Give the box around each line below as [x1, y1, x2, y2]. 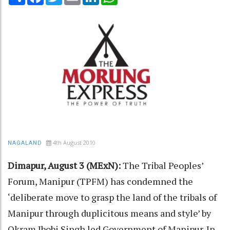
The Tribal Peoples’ [123, 159, 203, 171]
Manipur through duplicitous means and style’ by [8, 206, 211, 219]
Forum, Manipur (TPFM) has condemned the [8, 175, 193, 187]
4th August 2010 [53, 138, 95, 146]
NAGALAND [8, 139, 42, 146]
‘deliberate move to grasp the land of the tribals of [8, 190, 217, 203]
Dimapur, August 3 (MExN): [8, 159, 123, 171]
